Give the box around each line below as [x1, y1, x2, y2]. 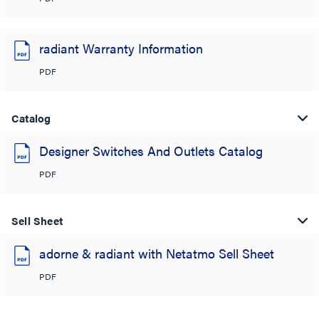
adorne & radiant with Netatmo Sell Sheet [39, 244, 274, 262]
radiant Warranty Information [39, 38, 203, 57]
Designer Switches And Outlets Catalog [39, 141, 263, 159]
